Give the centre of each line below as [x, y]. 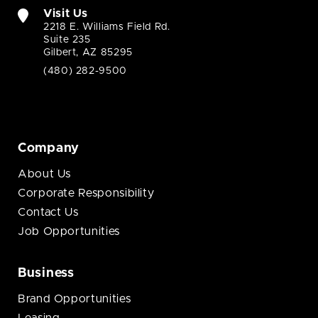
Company [49, 149]
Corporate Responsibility [86, 193]
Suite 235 [67, 40]
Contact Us [48, 213]
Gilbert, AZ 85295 [88, 53]
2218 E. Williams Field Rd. [107, 27]
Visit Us [66, 14]
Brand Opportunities [75, 299]
